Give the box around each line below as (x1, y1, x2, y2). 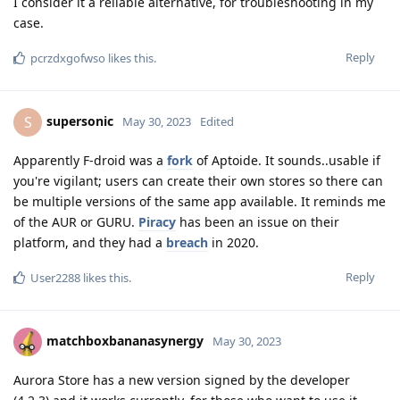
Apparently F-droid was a (13, 152, 167, 170)
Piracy (138, 213, 176, 231)
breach (166, 234, 208, 252)
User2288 (30, 270, 80, 287)
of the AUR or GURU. (13, 213, 138, 231)
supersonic (46, 112, 113, 130)
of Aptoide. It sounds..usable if (193, 152, 380, 170)
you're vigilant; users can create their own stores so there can (13, 172, 383, 190)
